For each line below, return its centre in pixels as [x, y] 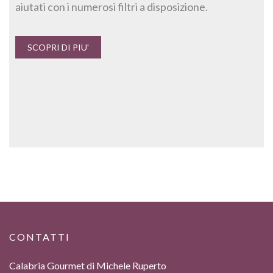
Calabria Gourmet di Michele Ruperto [88, 266]
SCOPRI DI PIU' [58, 48]
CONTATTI [40, 237]
